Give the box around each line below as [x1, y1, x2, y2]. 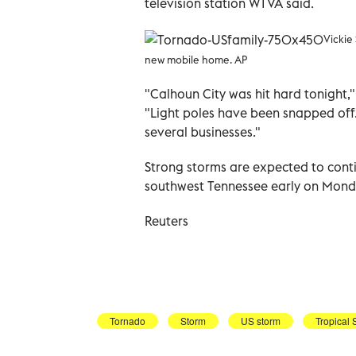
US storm [241, 313, 281, 327]
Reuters [145, 212, 188, 229]
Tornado [110, 313, 145, 327]
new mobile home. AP [145, 52, 247, 66]
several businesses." [145, 123, 261, 140]
